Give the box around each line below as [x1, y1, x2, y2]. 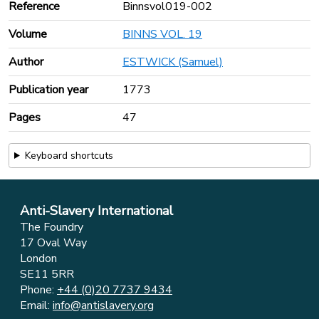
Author [9, 54, 43, 70]
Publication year [9, 82, 88, 98]
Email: [20, 298, 53, 313]
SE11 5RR [20, 266, 74, 282]
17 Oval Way [20, 235, 87, 251]
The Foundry [20, 219, 83, 235]
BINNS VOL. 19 [122, 26, 202, 42]
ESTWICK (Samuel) [122, 54, 223, 70]
